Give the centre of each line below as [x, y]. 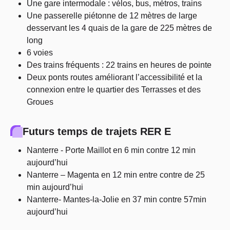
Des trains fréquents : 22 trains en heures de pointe [119, 65]
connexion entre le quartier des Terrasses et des [114, 90]
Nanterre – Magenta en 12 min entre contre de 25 [116, 175]
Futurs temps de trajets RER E [97, 131]
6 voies [40, 53]
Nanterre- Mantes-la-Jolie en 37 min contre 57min [117, 199]
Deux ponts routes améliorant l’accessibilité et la [114, 77]
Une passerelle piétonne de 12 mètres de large [112, 16]
